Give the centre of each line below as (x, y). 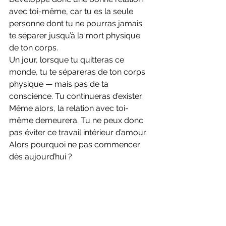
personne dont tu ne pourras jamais (77, 24)
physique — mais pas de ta (60, 84)
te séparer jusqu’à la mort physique (76, 36)
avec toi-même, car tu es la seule (72, 12)
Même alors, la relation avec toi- (69, 108)
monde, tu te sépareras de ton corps (78, 72)
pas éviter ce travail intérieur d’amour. (79, 133)
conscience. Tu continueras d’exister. (77, 96)
